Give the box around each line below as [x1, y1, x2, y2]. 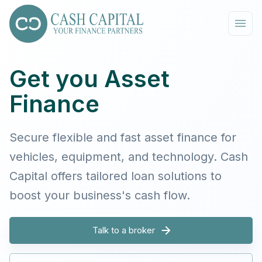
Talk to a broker [92, 224, 155, 236]
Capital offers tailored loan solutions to [9, 168, 222, 183]
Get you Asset [9, 64, 170, 93]
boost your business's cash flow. [9, 188, 190, 202]
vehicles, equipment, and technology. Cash [9, 149, 248, 164]
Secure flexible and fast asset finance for [9, 130, 236, 144]
